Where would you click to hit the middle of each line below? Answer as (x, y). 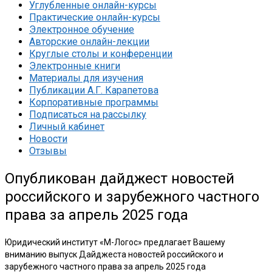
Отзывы (48, 151)
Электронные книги (75, 66)
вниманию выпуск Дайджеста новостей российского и (114, 254)
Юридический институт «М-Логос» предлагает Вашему (115, 242)
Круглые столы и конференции (101, 54)
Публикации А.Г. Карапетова (94, 90)
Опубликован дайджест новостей (120, 178)
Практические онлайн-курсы (95, 17)
